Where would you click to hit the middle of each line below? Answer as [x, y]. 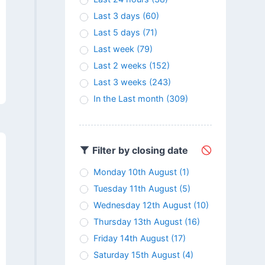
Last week [114, 49]
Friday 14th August [131, 238]
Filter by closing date [139, 150]
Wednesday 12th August [142, 205]
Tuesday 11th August [135, 189]
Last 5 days [117, 33]
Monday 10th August [135, 172]
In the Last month [128, 99]
